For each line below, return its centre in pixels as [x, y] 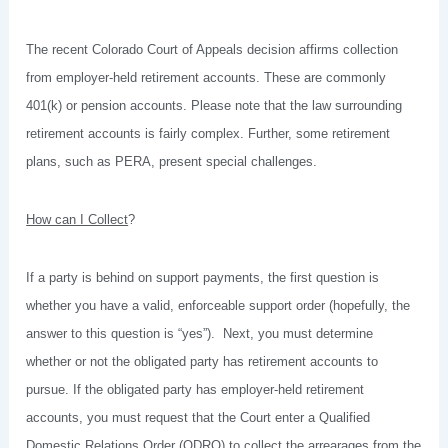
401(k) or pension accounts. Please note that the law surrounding [214, 106]
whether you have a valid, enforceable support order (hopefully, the [218, 305]
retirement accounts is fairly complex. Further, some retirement [208, 134]
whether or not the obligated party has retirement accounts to [202, 361]
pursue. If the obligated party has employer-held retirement [195, 389]
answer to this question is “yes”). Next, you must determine [200, 333]
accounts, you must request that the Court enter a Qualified [198, 417]
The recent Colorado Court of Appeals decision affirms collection [212, 50]
